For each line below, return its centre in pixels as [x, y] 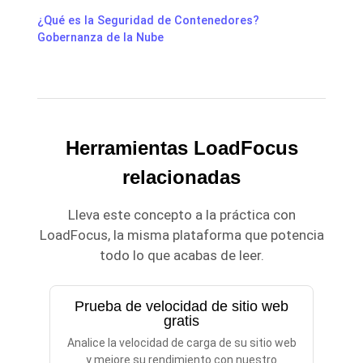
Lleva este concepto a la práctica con [181, 215]
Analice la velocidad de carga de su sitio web [181, 343]
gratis [181, 321]
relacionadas [181, 177]
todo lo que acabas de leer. [181, 256]
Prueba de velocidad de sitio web [181, 307]
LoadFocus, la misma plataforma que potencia [181, 235]
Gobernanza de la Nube [100, 38]
